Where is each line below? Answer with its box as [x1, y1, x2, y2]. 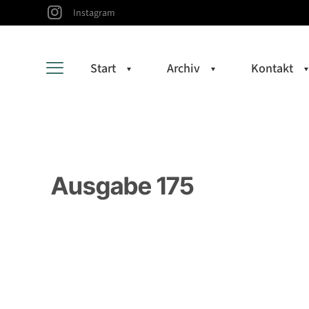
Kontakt [251, 59, 293, 77]
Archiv [167, 59, 200, 77]
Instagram [73, 6, 115, 20]
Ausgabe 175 [51, 170, 194, 200]
